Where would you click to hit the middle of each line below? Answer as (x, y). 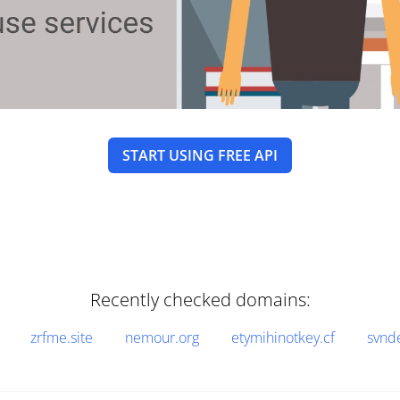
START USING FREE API (200, 155)
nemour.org (162, 337)
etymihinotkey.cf (283, 337)
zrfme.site (62, 337)
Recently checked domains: (200, 300)
